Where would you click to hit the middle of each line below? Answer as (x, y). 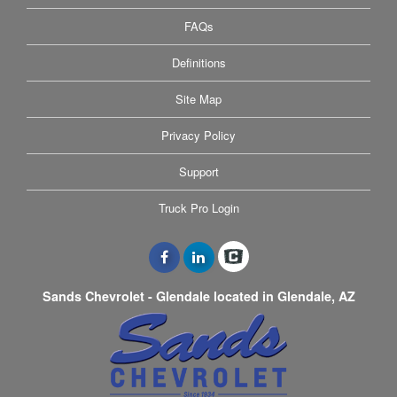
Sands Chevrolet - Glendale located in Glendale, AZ (198, 296)
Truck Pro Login (198, 207)
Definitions (198, 62)
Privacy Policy (198, 135)
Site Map (198, 98)
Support (198, 171)
